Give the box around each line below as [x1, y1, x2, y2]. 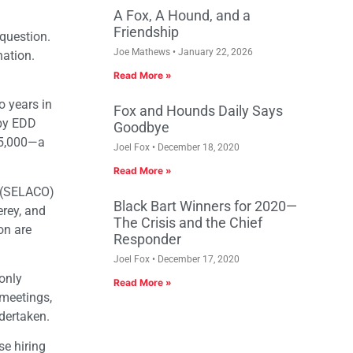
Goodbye [113, 119, 169, 136]
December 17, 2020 [155, 254, 240, 266]
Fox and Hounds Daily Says [113, 102, 283, 120]
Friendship [113, 24, 179, 41]
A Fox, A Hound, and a [113, 7, 251, 24]
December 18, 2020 [155, 142, 240, 154]
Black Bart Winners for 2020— [113, 198, 297, 215]
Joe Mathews [113, 46, 173, 58]
